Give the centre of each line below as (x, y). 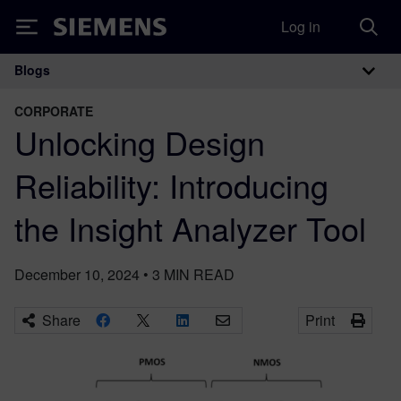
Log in (301, 26)
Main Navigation (124, 89)
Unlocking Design (140, 142)
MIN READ (199, 274)
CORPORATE (54, 111)
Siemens (83, 30)
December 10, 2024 (77, 274)
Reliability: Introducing (171, 185)
